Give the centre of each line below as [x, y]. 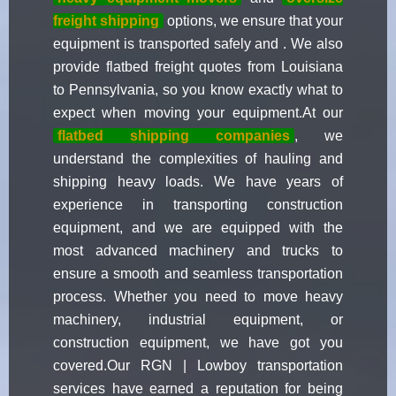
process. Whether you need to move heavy [198, 297]
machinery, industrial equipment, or [198, 320]
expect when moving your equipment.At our [198, 113]
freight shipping [106, 21]
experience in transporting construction [198, 205]
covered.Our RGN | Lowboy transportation [198, 366]
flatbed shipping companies [174, 136]
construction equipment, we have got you [198, 343]
